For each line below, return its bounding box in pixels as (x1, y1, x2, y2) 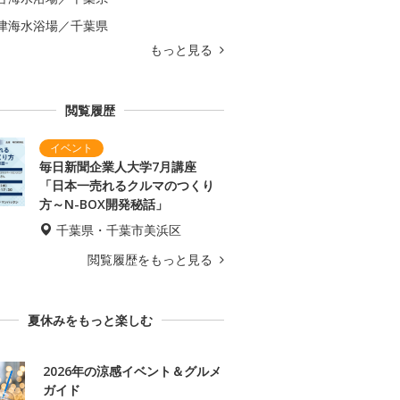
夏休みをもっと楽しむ (28, 312, 153, 329)
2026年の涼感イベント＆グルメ (43, 362, 221, 380)
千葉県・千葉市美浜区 (56, 221, 181, 239)
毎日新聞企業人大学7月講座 (39, 158, 196, 176)
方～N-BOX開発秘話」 (39, 196, 168, 213)
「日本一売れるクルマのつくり (39, 177, 214, 195)
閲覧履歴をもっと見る (87, 251, 216, 269)
